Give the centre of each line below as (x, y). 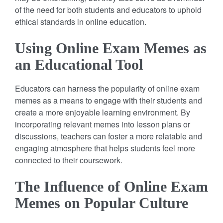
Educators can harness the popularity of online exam (107, 88)
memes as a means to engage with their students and (109, 100)
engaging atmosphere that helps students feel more (105, 148)
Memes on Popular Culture (102, 203)
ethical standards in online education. (81, 21)
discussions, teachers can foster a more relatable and (109, 136)
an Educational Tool (79, 64)
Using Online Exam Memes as (111, 48)
